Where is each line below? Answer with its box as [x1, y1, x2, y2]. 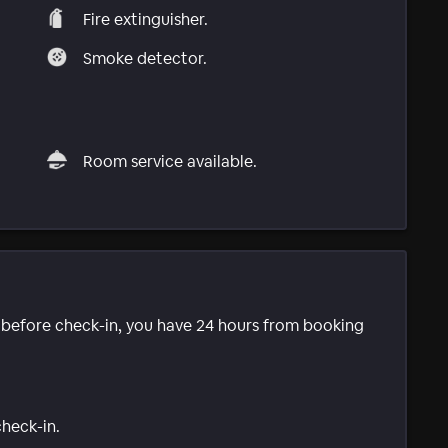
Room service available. [83, 150, 258, 172]
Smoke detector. [83, 48, 208, 70]
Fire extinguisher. [83, 9, 209, 31]
